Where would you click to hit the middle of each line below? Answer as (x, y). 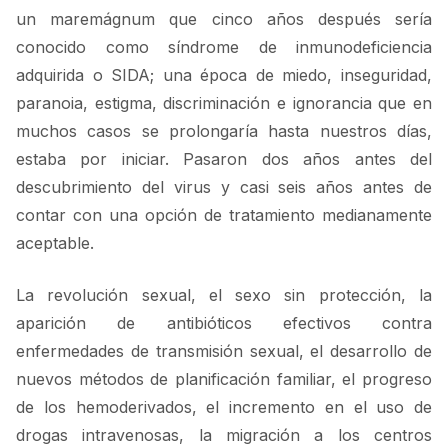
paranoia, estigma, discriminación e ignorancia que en (224, 103)
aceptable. (55, 243)
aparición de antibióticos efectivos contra (224, 323)
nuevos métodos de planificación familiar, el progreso (224, 379)
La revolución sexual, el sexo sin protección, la (224, 295)
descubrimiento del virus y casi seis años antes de (224, 187)
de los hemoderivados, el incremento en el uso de (224, 407)
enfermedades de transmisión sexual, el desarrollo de (224, 351)
